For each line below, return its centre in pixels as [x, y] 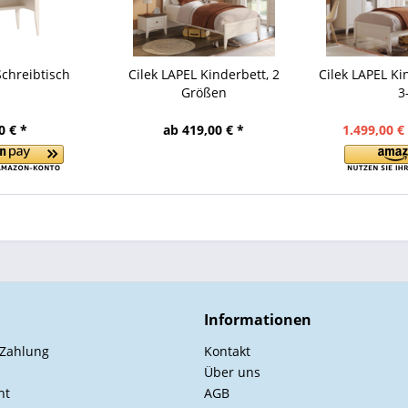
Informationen [258, 320]
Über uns [232, 372]
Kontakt [227, 351]
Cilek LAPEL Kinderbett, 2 [204, 74]
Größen [204, 92]
